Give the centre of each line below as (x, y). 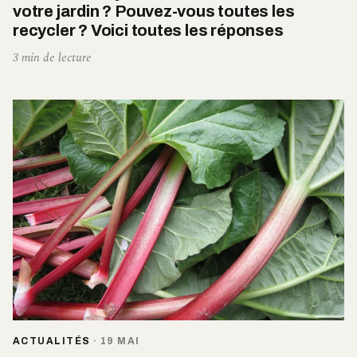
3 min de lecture (52, 57)
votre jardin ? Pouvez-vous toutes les (154, 11)
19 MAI (120, 341)
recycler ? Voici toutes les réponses (148, 30)
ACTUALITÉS (52, 341)
